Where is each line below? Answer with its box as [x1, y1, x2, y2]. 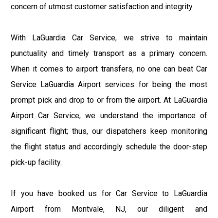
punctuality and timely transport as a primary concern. [11, 48, 207, 58]
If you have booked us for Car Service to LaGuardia [11, 188, 207, 198]
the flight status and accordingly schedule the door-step [11, 142, 207, 151]
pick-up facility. [11, 157, 62, 167]
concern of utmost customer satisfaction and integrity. [11, 1, 194, 11]
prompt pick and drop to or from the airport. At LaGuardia [11, 95, 207, 105]
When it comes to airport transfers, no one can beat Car [11, 64, 207, 73]
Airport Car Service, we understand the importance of [11, 110, 207, 120]
